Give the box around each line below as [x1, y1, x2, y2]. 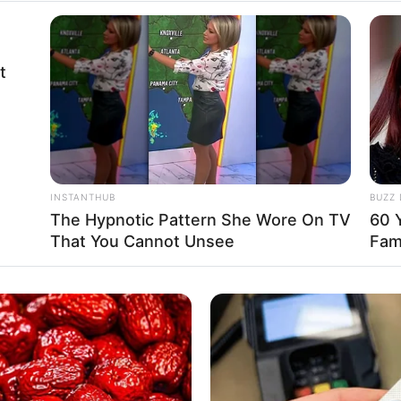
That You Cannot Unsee [50, 232, 235, 252]
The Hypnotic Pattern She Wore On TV [50, 210, 351, 230]
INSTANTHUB [50, 192, 115, 203]
